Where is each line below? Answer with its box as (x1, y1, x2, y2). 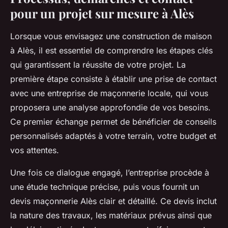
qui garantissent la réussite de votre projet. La (10, 59, 186, 70)
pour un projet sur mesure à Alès (10, 5, 194, 21)
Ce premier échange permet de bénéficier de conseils (10, 116, 216, 127)
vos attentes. (10, 145, 59, 155)
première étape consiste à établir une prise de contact (10, 73, 217, 84)
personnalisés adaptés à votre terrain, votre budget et (10, 130, 216, 141)
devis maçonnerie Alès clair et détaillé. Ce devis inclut (10, 195, 217, 206)
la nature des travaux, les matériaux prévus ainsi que (10, 210, 212, 220)
